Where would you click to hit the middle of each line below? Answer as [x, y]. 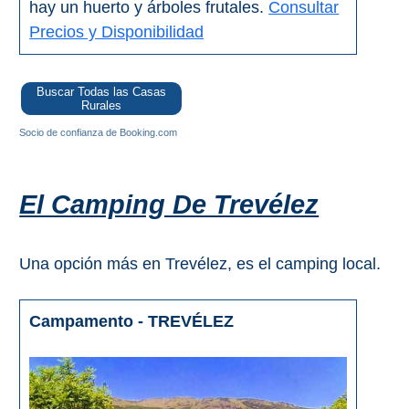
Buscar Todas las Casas [102, 92]
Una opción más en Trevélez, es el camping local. [200, 264]
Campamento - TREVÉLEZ [132, 322]
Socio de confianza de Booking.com [99, 133]
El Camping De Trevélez [169, 205]
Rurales [102, 106]
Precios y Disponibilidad [117, 32]
